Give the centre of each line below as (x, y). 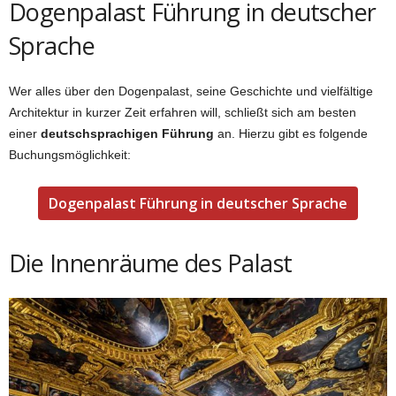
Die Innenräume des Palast (151, 263)
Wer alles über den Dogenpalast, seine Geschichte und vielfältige (191, 91)
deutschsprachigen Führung (127, 133)
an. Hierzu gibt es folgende (291, 133)
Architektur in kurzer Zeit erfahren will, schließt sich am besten (183, 112)
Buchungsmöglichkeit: (70, 154)
